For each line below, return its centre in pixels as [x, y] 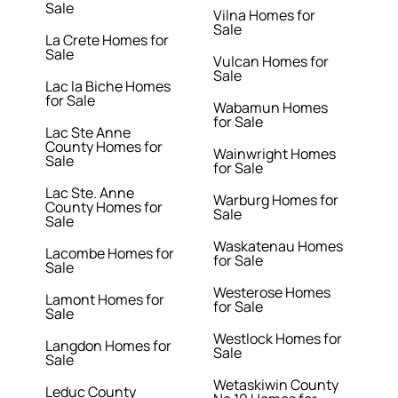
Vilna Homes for [264, 16]
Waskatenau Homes [278, 247]
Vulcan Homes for [271, 62]
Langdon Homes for [109, 346]
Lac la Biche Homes [108, 87]
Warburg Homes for [275, 200]
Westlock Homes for [277, 339]
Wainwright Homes [274, 154]
